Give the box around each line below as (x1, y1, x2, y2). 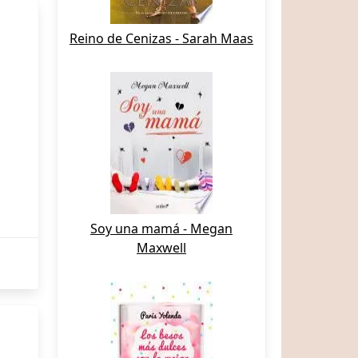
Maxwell (137, 239, 186, 257)
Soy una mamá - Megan (90, 220, 233, 237)
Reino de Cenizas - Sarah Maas (70, 30, 253, 47)
